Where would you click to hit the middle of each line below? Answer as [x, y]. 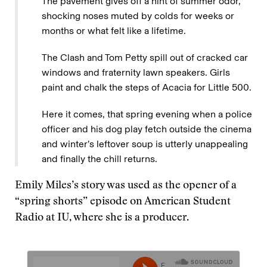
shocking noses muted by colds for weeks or [138, 16]
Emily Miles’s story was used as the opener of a [126, 186]
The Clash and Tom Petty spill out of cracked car [145, 58]
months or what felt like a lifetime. [114, 31]
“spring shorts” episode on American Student [123, 202]
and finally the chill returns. [100, 159]
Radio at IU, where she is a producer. [102, 218]
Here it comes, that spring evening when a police [147, 114]
